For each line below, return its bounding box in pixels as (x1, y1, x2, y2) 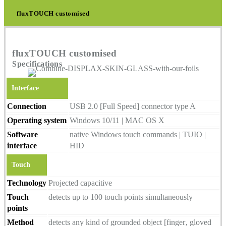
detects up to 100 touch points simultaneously (48, 193, 193, 201)
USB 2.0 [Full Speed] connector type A (70, 102, 196, 110)
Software (7, 130, 38, 139)
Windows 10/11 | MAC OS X (70, 116, 164, 125)
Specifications (12, 60, 62, 68)
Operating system (7, 116, 67, 125)
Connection (7, 102, 46, 110)
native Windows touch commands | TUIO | (70, 130, 206, 139)
